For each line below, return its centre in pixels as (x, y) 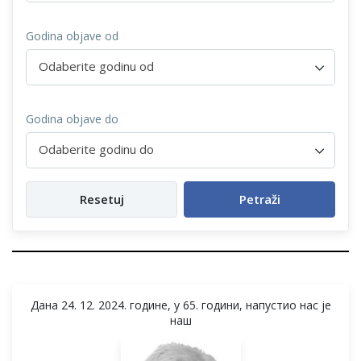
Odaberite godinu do (96, 149)
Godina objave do (72, 119)
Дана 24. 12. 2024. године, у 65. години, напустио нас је (180, 305)
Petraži (259, 199)
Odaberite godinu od (96, 66)
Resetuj (102, 199)
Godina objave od (72, 36)
